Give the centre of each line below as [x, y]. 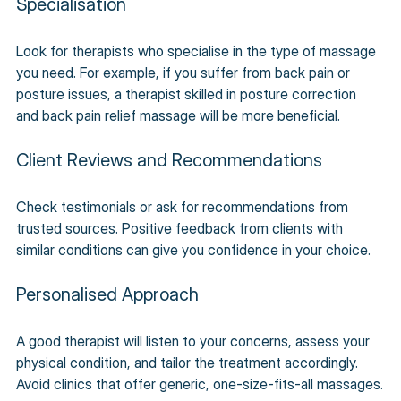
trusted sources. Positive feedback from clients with [181, 228]
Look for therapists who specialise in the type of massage [198, 51]
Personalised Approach [107, 294]
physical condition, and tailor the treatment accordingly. [189, 362]
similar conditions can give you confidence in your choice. [193, 249]
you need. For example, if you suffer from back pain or [185, 72]
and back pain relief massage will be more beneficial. [178, 115]
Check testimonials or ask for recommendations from [184, 206]
